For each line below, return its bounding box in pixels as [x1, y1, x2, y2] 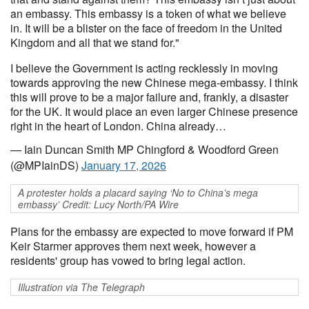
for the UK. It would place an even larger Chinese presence [10, 103, 298, 119]
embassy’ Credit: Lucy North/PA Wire [18, 197, 179, 211]
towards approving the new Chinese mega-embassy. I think [10, 74, 298, 90]
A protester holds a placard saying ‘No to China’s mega [18, 186, 258, 199]
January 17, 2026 [81, 157, 166, 173]
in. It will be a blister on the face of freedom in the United [10, 20, 282, 36]
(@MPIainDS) [10, 157, 81, 173]
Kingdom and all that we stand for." [10, 34, 179, 50]
